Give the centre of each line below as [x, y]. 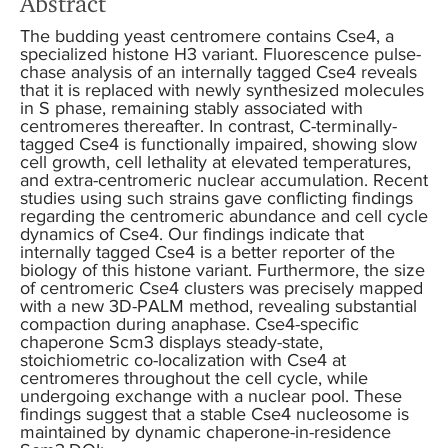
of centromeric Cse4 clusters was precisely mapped [221, 288]
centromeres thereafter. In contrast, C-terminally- [208, 126]
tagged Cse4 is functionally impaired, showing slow [218, 144]
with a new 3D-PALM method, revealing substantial [218, 306]
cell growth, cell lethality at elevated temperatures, [215, 162]
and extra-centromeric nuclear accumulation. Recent [224, 180]
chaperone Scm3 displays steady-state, [171, 342]
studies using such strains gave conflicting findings [216, 198]
